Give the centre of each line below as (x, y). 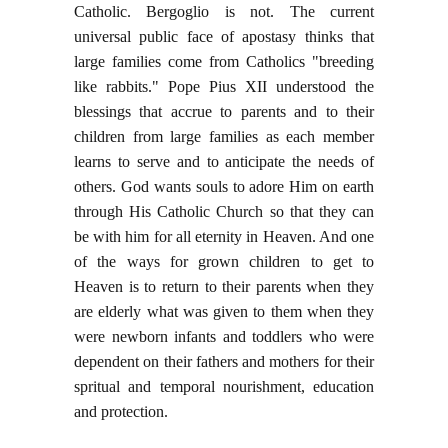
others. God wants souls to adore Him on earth (224, 187)
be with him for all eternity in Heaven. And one (224, 237)
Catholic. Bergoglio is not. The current (224, 12)
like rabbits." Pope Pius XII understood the (224, 87)
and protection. (121, 412)
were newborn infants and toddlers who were (224, 337)
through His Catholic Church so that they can (224, 212)
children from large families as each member (224, 137)
